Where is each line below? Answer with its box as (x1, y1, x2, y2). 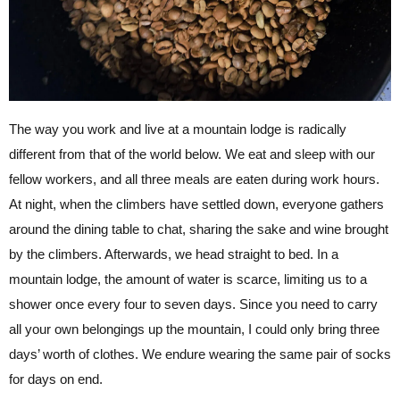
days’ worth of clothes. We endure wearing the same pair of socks (9, 346, 391, 362)
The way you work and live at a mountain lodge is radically (9, 121, 346, 137)
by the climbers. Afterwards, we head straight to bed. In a (9, 246, 338, 262)
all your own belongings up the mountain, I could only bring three (9, 321, 379, 337)
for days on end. (9, 371, 103, 387)
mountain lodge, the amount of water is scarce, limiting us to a (9, 271, 367, 287)
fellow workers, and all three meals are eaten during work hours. (9, 171, 379, 187)
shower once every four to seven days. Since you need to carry (9, 296, 378, 312)
